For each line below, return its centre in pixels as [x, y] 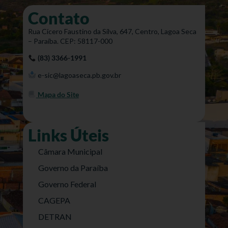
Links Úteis [68, 135]
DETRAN [55, 216]
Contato [59, 18]
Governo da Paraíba [73, 167]
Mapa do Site [57, 94]
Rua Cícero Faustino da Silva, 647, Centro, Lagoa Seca [112, 31]
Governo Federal [67, 184]
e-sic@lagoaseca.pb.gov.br [78, 75]
